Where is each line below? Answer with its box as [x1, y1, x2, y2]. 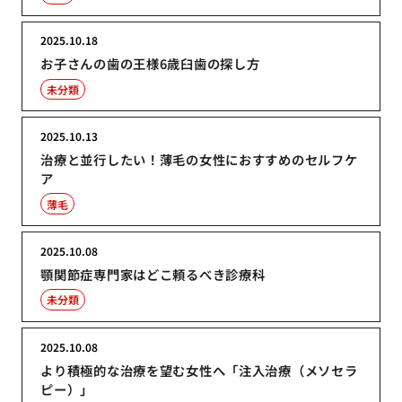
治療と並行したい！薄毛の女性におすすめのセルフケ [40, 150, 358, 170]
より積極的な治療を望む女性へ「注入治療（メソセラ [40, 360, 358, 380]
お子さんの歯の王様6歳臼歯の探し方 [40, 54, 260, 74]
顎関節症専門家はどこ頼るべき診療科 [40, 264, 266, 284]
